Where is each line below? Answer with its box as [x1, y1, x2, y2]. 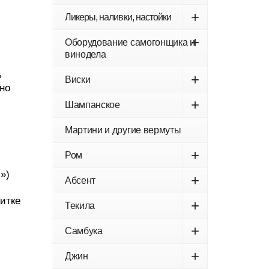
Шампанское [65, 100, 120, 110]
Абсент [65, 175, 96, 186]
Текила [65, 201, 95, 211]
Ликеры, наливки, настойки [65, 12, 171, 22]
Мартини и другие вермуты [65, 125, 181, 135]
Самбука [65, 226, 103, 236]
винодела [65, 49, 106, 59]
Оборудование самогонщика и [65, 37, 195, 47]
